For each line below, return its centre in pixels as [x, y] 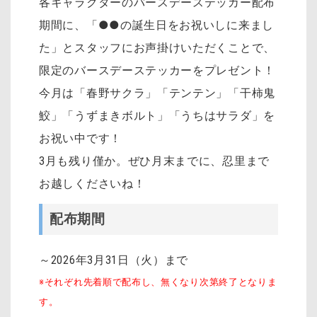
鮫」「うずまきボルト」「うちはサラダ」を [157, 116]
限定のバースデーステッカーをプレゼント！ [157, 71]
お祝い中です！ [80, 139]
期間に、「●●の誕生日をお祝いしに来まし [156, 25]
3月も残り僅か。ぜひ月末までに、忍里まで [154, 161]
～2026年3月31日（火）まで [114, 260]
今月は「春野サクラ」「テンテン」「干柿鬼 [157, 93]
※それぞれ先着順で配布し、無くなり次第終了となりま [158, 282]
